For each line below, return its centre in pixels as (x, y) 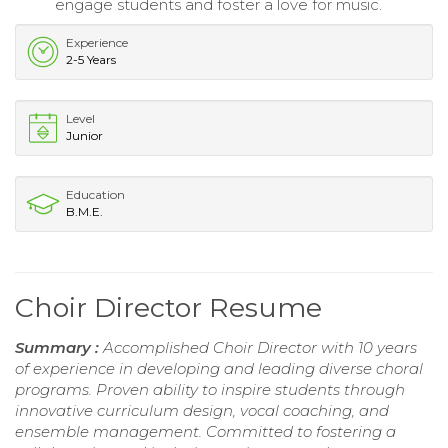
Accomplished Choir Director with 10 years (260, 348)
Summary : (59, 348)
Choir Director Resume (168, 308)
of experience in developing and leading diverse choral (219, 369)
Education (95, 195)
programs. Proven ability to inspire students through (210, 390)
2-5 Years (91, 60)
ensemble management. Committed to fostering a (205, 432)
